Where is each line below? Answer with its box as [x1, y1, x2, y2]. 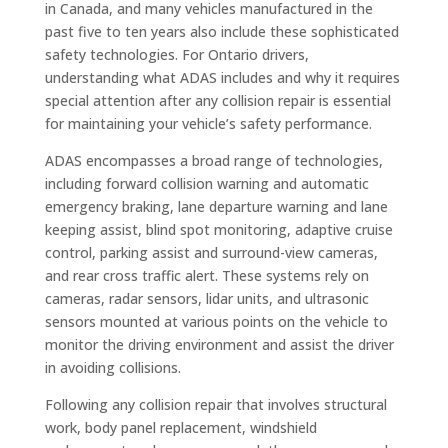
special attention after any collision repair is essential [44, 90, 391, 110]
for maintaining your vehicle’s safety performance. [44, 113, 372, 133]
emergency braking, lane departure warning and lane [44, 196, 388, 216]
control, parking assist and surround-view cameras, [44, 242, 378, 262]
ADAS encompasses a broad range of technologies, [44, 150, 383, 170]
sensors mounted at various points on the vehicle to [44, 311, 388, 331]
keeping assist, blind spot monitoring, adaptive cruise [44, 219, 393, 239]
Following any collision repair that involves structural [44, 394, 387, 414]
